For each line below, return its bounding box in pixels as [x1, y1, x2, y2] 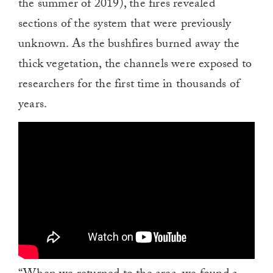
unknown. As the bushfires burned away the [18, 35, 240, 56]
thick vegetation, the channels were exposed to [18, 55, 252, 76]
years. [18, 95, 48, 116]
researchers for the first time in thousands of [18, 75, 240, 96]
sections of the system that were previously [18, 15, 232, 36]
